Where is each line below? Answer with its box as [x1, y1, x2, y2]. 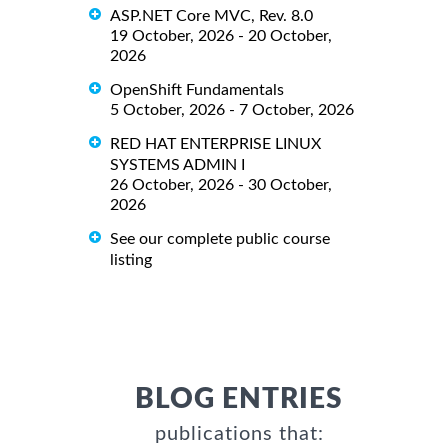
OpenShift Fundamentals [110, 82, 284, 99]
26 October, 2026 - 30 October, [110, 177, 332, 194]
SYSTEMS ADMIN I [110, 157, 245, 174]
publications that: [154, 424, 324, 444]
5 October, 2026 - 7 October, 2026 [110, 102, 354, 119]
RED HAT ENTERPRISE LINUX [110, 136, 321, 153]
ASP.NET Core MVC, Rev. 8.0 [110, 8, 313, 25]
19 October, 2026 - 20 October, [110, 28, 332, 45]
